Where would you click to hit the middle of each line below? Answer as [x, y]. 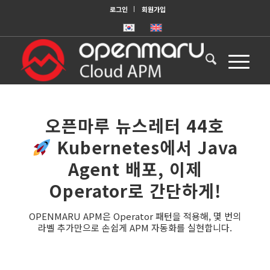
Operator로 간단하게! [135, 190]
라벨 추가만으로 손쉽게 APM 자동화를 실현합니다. [135, 228]
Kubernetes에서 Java [144, 147]
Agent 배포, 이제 [135, 169]
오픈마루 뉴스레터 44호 [135, 125]
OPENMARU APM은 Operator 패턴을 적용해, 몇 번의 [135, 216]
